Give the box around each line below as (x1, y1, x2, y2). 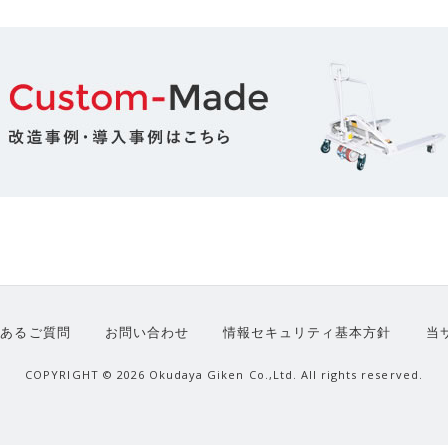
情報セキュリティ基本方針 (222, 323, 392, 341)
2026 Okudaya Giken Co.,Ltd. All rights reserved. (116, 367, 423, 382)
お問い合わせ (104, 323, 189, 341)
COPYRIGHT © (25, 367, 117, 382)
